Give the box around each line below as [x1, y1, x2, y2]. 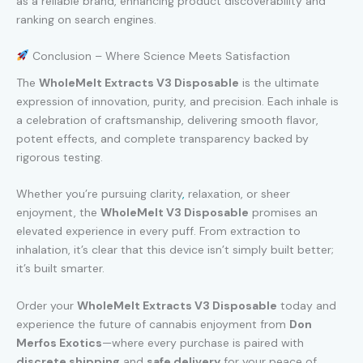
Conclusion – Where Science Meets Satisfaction [28, 49, 290, 64]
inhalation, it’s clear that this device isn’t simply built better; [16, 242, 334, 258]
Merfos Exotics [16, 335, 102, 350]
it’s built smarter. [16, 261, 105, 276]
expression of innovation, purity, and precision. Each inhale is [16, 93, 339, 109]
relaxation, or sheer [185, 186, 290, 202]
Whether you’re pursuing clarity [16, 186, 182, 202]
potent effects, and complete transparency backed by [16, 130, 309, 146]
